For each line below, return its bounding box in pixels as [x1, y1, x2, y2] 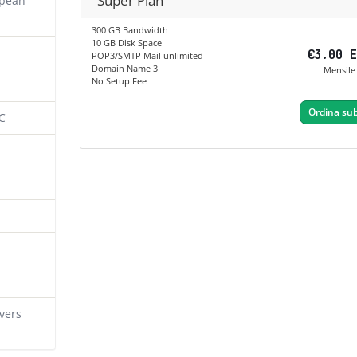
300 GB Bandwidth [91, 24, 168, 37]
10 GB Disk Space [91, 37, 162, 49]
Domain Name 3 [91, 62, 158, 75]
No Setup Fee [91, 75, 147, 88]
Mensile [323, 64, 355, 76]
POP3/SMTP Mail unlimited [91, 49, 203, 62]
